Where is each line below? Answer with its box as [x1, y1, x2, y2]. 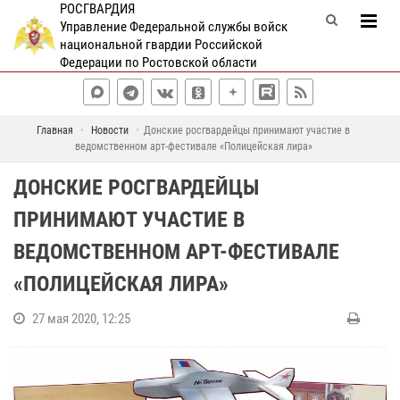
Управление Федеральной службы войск [59, 19, 287, 35]
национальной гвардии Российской [59, 37, 262, 53]
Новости [91, 124, 129, 137]
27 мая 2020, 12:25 [32, 311, 130, 327]
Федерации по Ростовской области [59, 54, 257, 71]
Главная [37, 124, 73, 137]
